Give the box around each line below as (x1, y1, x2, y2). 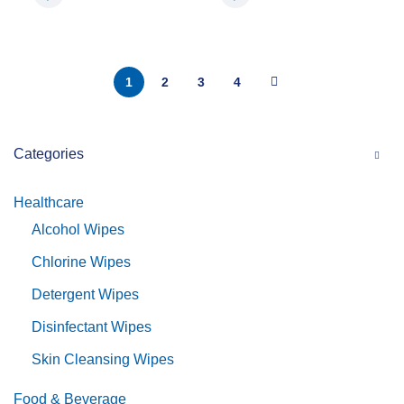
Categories (14, 146, 84, 161)
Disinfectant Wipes (32, 319, 151, 335)
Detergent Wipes (32, 287, 139, 302)
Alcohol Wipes (32, 222, 124, 237)
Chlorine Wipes (32, 254, 131, 270)
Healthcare (14, 195, 84, 210)
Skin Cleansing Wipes (32, 352, 174, 367)
